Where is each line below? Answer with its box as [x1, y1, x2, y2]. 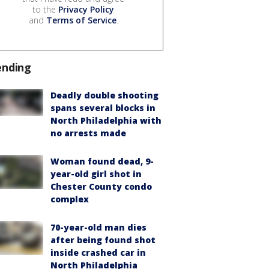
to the [32, 4, 58, 16]
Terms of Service [46, 14, 116, 26]
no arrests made [50, 127, 126, 139]
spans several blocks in [50, 102, 156, 114]
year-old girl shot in [50, 168, 142, 180]
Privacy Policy [58, 4, 114, 16]
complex [50, 193, 89, 205]
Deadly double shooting [50, 89, 159, 101]
